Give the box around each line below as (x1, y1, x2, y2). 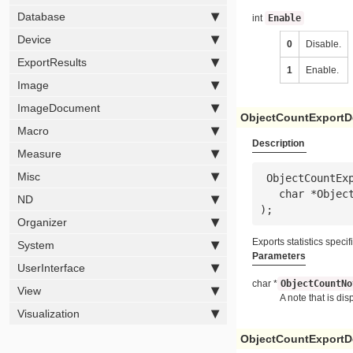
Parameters (252, 250, 306, 261)
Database (17, 9, 65, 23)
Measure (17, 147, 61, 160)
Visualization (17, 307, 80, 320)
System (17, 238, 54, 251)
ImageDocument (17, 101, 100, 114)
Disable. (306, 39, 342, 50)
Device (17, 32, 51, 46)
